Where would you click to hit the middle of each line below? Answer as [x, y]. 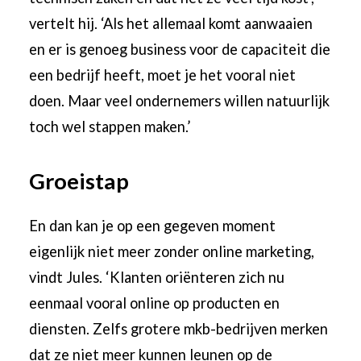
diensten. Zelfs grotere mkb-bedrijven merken [179, 328]
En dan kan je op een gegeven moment [153, 225]
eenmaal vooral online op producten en [155, 303]
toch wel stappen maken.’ [110, 126]
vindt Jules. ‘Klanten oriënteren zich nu [157, 277]
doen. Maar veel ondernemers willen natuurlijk [180, 100]
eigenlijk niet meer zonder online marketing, [172, 251]
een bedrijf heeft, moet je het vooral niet [163, 75]
